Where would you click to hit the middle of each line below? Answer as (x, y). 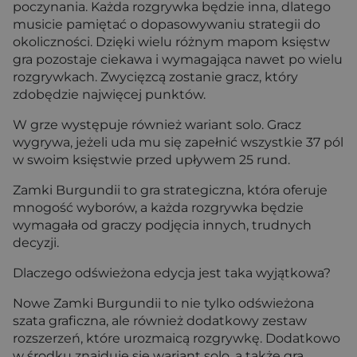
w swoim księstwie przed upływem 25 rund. (151, 160)
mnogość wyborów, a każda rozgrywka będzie (158, 208)
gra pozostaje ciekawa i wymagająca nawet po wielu (178, 59)
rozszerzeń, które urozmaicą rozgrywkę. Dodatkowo (177, 338)
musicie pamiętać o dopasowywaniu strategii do (167, 24)
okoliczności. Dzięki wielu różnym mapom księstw (171, 42)
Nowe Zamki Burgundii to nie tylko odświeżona (163, 303)
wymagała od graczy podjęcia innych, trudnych (162, 225)
